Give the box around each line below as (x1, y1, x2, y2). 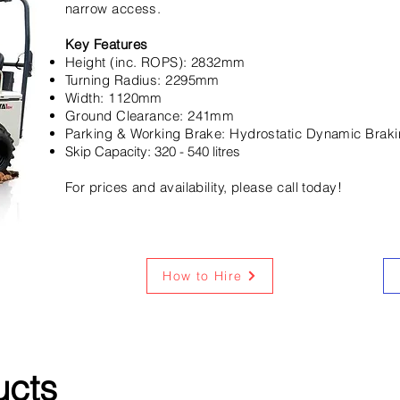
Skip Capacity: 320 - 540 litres (65, 143, 240, 160)
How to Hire (162, 268, 243, 284)
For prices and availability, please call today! (65, 179, 343, 196)
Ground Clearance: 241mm (65, 107, 235, 124)
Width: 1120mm (65, 89, 162, 106)
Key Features (65, 36, 148, 53)
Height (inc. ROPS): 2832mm (65, 54, 246, 71)
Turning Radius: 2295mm (65, 71, 220, 88)
